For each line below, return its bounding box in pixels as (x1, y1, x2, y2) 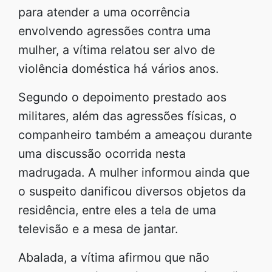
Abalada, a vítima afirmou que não (18, 250, 209, 265)
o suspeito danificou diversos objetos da (18, 183, 246, 199)
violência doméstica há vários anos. (18, 61, 219, 76)
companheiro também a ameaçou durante (18, 127, 252, 142)
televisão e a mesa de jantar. (18, 221, 178, 236)
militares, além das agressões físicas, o (18, 108, 237, 123)
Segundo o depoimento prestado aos (18, 89, 226, 104)
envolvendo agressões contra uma (18, 23, 211, 38)
